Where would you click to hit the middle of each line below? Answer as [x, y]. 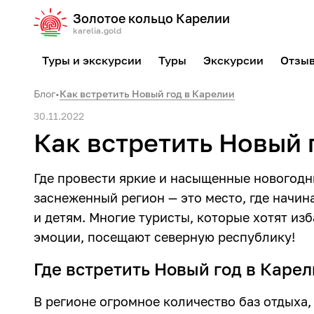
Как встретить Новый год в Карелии [147, 94]
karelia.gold [97, 30]
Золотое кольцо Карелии [151, 18]
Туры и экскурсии [92, 60]
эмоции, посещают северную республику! [164, 237]
